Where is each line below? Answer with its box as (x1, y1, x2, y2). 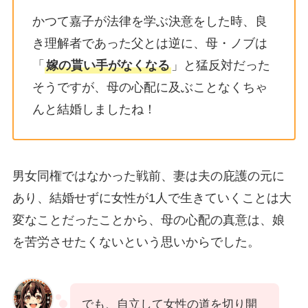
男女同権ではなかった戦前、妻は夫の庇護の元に (12, 168, 285, 183)
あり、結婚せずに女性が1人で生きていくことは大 (12, 190, 291, 205)
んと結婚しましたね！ (32, 102, 156, 117)
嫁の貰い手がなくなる (45, 58, 170, 73)
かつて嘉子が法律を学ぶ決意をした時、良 (32, 14, 267, 29)
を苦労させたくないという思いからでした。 (12, 234, 260, 249)
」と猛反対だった (170, 58, 270, 73)
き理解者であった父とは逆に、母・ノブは (32, 36, 267, 51)
